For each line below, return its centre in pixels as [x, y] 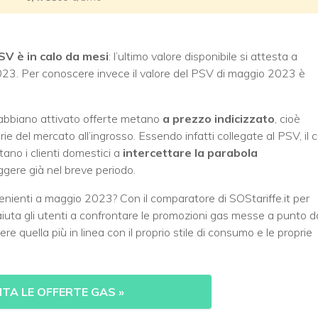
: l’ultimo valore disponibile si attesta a [203, 56]
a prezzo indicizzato [219, 118]
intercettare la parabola [190, 152]
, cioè [287, 118]
